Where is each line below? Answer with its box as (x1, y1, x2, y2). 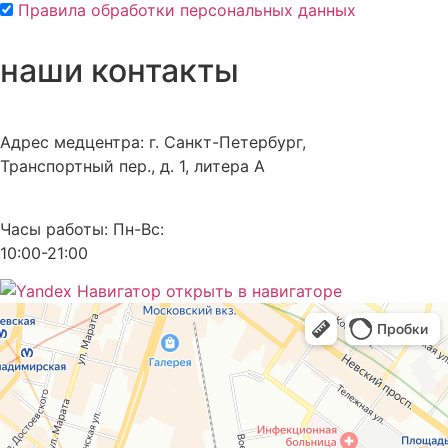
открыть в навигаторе (161, 280, 342, 301)
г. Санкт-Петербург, (144, 132, 306, 153)
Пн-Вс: (108, 218, 164, 239)
